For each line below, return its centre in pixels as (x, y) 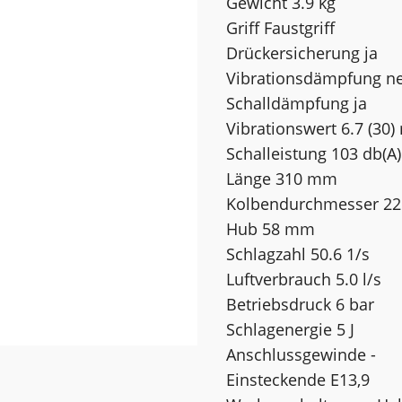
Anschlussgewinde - (301, 354)
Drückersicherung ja (302, 52)
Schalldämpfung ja (297, 103)
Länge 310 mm (282, 178)
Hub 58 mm (271, 228)
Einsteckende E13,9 (298, 379)
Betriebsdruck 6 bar (301, 304)
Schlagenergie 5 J (291, 329)
